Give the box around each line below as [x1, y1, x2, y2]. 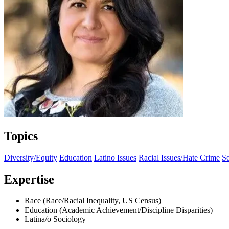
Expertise [4, 172, 54, 186]
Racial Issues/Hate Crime [139, 153, 220, 162]
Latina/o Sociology [25, 215, 86, 224]
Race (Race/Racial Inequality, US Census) [25, 196, 161, 205]
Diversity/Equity [4, 153, 57, 162]
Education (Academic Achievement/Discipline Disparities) [25, 205, 213, 215]
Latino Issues [94, 153, 136, 162]
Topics [4, 129, 38, 143]
